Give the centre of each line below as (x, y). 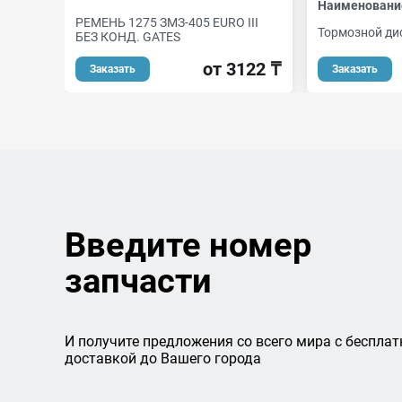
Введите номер (188, 245)
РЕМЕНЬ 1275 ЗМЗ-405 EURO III (167, 22)
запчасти (138, 281)
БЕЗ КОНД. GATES (128, 37)
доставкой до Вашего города (163, 358)
